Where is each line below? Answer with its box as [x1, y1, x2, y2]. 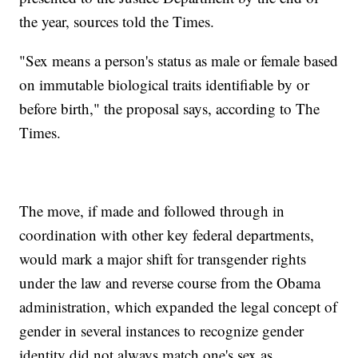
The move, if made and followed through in [19, 201, 285, 221]
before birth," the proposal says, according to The [19, 98, 320, 119]
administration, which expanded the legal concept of [19, 296, 338, 317]
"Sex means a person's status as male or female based [19, 50, 339, 71]
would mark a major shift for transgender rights [19, 249, 307, 269]
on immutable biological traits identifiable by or [19, 74, 310, 95]
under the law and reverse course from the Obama [19, 272, 321, 293]
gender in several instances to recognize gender [19, 320, 304, 341]
